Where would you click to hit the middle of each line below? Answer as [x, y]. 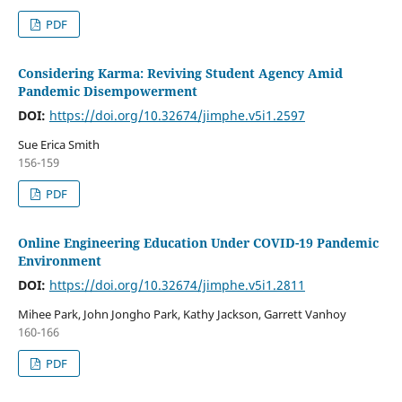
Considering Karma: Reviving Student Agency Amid [180, 74]
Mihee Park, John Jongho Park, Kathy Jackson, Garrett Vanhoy [182, 315]
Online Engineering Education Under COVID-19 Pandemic [198, 243]
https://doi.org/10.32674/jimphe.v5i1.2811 [177, 285]
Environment [59, 261]
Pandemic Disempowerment [107, 92]
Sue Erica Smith [58, 145]
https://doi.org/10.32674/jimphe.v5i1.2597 [177, 116]
